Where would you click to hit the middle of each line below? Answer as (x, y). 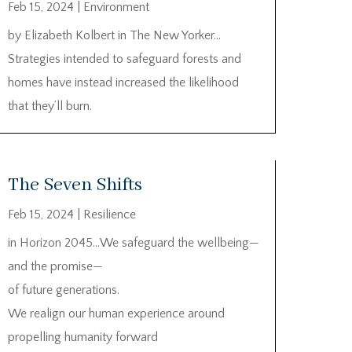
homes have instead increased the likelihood (123, 82)
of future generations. (63, 290)
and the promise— (55, 267)
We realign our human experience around (116, 314)
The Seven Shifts (75, 185)
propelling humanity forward (82, 337)
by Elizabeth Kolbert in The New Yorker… (114, 35)
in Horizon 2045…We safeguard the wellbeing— (133, 243)
